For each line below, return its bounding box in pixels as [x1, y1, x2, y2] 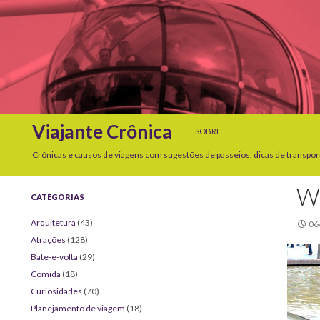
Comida [31, 268, 61, 279]
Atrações [31, 234, 66, 245]
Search [3, 114, 36, 129]
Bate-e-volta [31, 251, 79, 262]
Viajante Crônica [32, 119, 172, 143]
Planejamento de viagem [31, 302, 126, 314]
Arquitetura [31, 216, 76, 228]
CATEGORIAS [31, 191, 85, 201]
